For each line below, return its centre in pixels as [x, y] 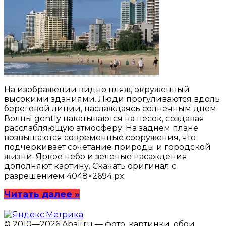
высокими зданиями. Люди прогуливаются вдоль [112, 99]
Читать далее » [42, 194]
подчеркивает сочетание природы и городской [107, 147]
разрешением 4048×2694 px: [65, 176]
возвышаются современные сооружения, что [100, 138]
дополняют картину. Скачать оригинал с [90, 166]
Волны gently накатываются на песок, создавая [104, 119]
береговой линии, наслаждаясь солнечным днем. [111, 109]
